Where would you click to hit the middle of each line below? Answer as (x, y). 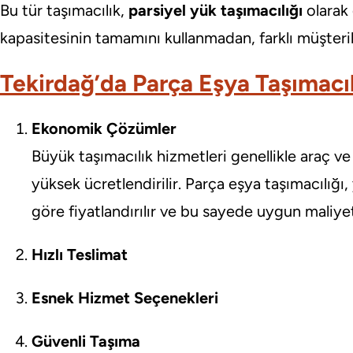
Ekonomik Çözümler (104, 129)
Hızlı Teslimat (80, 255)
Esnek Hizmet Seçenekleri (125, 298)
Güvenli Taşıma (86, 342)
